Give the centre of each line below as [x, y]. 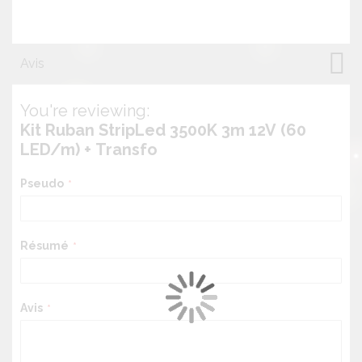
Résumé [44, 245]
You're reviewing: [85, 110]
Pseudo [42, 183]
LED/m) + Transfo [89, 149]
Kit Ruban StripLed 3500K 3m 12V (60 [163, 130]
